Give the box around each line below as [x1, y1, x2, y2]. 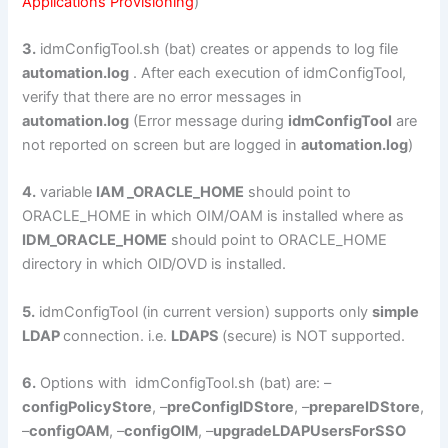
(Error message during [129, 112, 289, 131]
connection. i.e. [63, 326, 172, 345]
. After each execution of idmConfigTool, [129, 64, 407, 83]
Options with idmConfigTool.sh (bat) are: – [36, 374, 332, 393]
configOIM [124, 422, 199, 441]
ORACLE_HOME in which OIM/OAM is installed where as [22, 207, 405, 226]
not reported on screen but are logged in [22, 136, 302, 155]
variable [36, 183, 97, 202]
